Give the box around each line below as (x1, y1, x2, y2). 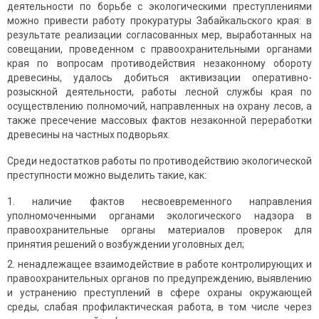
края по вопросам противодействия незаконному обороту (7, 58, 312, 70)
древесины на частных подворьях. (7, 129, 170, 141)
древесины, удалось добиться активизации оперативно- (7, 72, 312, 84)
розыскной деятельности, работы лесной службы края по (7, 86, 312, 98)
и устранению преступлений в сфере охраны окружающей (7, 287, 312, 299)
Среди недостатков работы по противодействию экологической (7, 155, 312, 167)
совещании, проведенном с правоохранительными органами (7, 43, 312, 56)
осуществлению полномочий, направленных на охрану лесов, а (7, 100, 312, 113)
